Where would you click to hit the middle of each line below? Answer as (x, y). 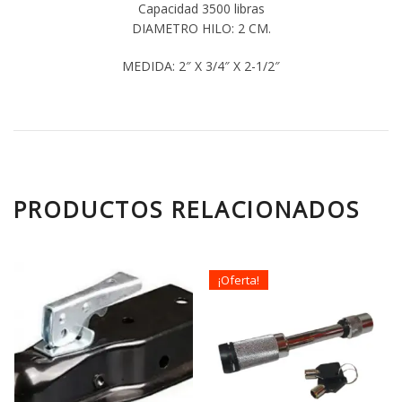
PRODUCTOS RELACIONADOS (187, 210)
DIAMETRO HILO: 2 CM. (201, 29)
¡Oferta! (239, 280)
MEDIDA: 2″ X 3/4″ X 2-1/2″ (201, 66)
